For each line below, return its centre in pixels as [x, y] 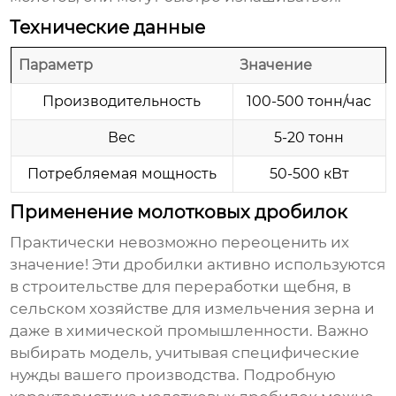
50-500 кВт [309, 174]
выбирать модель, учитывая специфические [185, 353]
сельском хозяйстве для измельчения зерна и [193, 309]
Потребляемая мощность [122, 174]
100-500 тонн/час [309, 102]
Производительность [122, 102]
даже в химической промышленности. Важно [190, 331]
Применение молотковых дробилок [179, 213]
